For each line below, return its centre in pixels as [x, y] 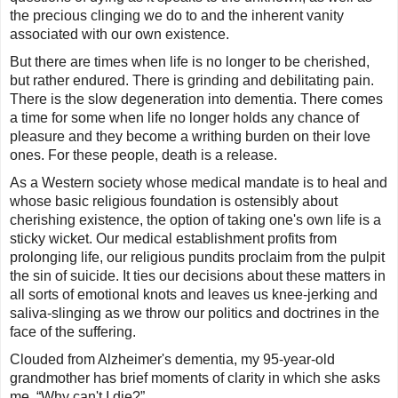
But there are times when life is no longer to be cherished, [190, 62]
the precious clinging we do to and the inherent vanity [177, 16]
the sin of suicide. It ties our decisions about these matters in [198, 276]
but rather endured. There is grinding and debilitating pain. [192, 81]
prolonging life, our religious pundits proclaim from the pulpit [197, 258]
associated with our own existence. [119, 35]
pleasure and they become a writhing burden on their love [190, 137]
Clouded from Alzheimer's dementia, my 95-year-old [172, 360]
